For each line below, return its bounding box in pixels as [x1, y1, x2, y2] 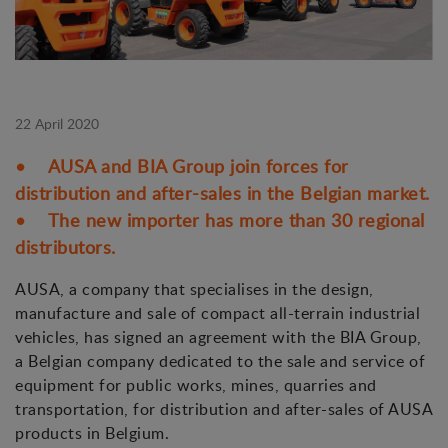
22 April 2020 [15, 114, 99, 134]
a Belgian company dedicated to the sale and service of [15, 350, 425, 373]
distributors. [15, 235, 116, 260]
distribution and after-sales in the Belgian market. [15, 181, 430, 206]
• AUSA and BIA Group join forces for [15, 154, 349, 179]
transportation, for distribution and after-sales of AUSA [15, 398, 432, 421]
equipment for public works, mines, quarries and [15, 374, 377, 397]
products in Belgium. [15, 422, 169, 445]
